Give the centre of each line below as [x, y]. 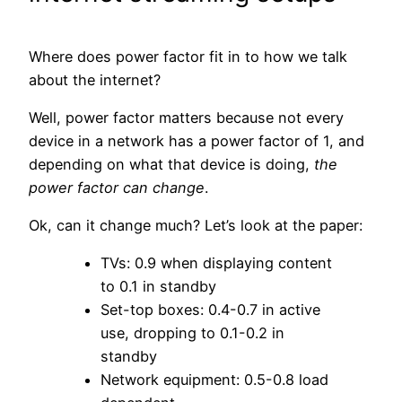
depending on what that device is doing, [171, 164]
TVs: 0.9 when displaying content [216, 263]
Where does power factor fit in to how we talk [188, 56]
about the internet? [95, 79]
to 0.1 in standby [158, 287]
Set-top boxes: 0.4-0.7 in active [210, 310]
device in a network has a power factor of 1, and [197, 140]
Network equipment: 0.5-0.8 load [214, 380]
